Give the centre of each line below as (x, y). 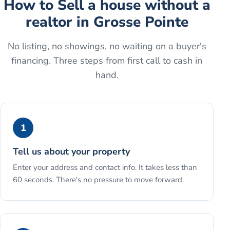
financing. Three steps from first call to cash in (107, 61)
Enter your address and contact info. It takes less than (105, 168)
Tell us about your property (71, 152)
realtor (49, 22)
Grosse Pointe (141, 22)
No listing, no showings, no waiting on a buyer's (107, 46)
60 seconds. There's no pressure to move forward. (98, 180)
